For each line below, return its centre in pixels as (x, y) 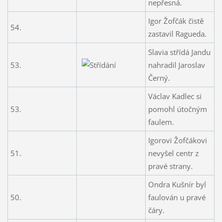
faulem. (161, 122)
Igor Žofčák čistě (176, 21)
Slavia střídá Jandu (179, 52)
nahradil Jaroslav (176, 65)
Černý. (159, 78)
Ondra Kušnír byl (177, 184)
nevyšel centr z (173, 153)
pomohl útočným (177, 109)
